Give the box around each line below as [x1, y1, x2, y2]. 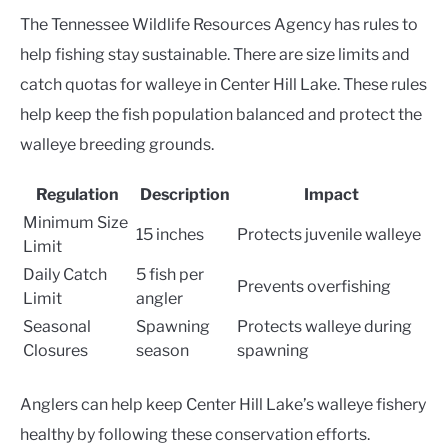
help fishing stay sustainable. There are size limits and [20, 45, 410, 65]
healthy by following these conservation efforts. [20, 425, 370, 445]
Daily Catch [23, 265, 107, 285]
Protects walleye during [237, 317, 412, 337]
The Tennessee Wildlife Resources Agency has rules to [20, 15, 418, 35]
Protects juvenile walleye [237, 225, 421, 245]
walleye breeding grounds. [20, 135, 214, 155]
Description [139, 185, 230, 205]
